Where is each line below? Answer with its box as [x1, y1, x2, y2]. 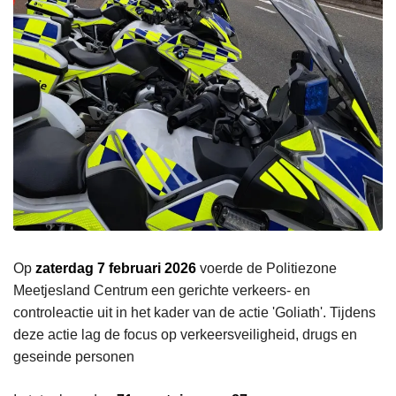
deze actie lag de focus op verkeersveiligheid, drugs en [13, 326, 357, 342]
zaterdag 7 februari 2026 [35, 260, 196, 276]
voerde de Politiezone [196, 260, 337, 276]
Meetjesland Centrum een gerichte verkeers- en [13, 282, 310, 298]
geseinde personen [13, 348, 134, 364]
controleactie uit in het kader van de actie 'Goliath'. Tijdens [13, 304, 376, 320]
